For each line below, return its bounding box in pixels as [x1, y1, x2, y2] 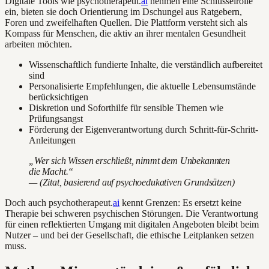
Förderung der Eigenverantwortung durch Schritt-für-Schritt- [29, 124, 258, 134]
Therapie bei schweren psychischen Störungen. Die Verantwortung [5, 208, 258, 219]
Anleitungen [29, 134, 76, 145]
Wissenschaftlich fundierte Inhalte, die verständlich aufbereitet [29, 59, 262, 70]
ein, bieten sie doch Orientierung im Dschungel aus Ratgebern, [5, 6, 242, 17]
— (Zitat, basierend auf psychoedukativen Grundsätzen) [29, 177, 235, 187]
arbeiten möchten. [5, 38, 72, 49]
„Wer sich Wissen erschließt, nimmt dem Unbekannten [29, 155, 230, 166]
